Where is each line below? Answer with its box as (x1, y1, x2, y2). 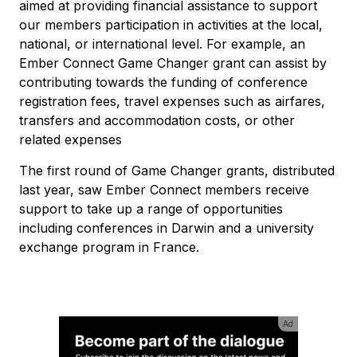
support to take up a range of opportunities (19, 200, 283, 217)
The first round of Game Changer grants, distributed (19, 162, 335, 178)
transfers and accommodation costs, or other (19, 112, 295, 128)
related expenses (19, 131, 122, 147)
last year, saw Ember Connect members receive (19, 181, 309, 198)
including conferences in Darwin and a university (19, 219, 314, 236)
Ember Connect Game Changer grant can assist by (19, 54, 327, 71)
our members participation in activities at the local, (19, 16, 323, 33)
